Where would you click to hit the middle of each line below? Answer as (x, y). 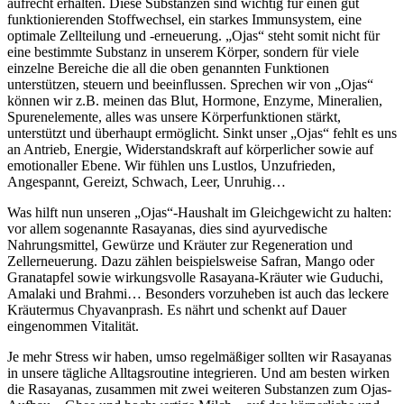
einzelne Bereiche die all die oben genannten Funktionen (168, 69)
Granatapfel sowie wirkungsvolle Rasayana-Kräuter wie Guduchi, (195, 278)
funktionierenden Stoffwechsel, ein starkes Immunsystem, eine (184, 20)
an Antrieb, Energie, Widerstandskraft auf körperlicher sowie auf (190, 150)
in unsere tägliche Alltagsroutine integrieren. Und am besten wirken (198, 373)
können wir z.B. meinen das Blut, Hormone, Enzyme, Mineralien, (195, 101)
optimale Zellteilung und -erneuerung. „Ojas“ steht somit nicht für (193, 36)
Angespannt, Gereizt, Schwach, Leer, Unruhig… (147, 182)
